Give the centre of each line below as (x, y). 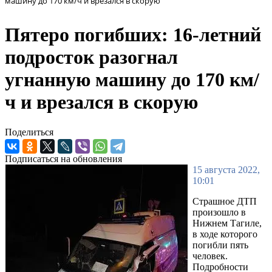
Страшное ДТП (225, 201)
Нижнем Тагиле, (227, 223)
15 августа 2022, (226, 169)
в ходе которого (225, 234)
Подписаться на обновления (63, 158)
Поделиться (29, 132)
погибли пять (220, 245)
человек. (210, 256)
